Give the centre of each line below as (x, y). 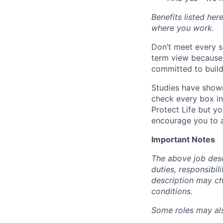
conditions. (172, 191)
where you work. (183, 28)
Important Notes (183, 139)
